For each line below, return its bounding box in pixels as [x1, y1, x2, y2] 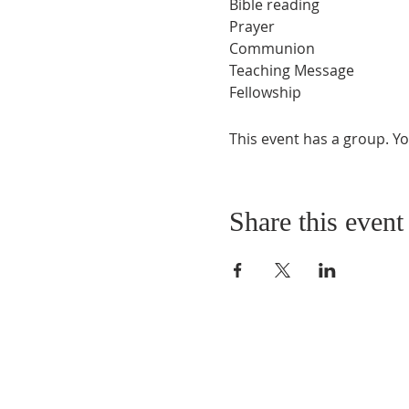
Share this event [228, 206, 404, 236]
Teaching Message [228, 60, 354, 80]
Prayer [228, 16, 275, 37]
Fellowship [228, 82, 301, 102]
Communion [228, 38, 315, 58]
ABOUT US [192, 362, 300, 381]
